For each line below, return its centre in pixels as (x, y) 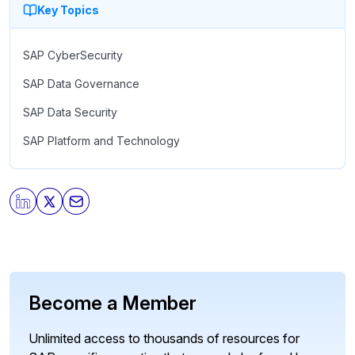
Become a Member (113, 303)
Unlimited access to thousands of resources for (164, 338)
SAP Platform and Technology (101, 141)
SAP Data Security (70, 113)
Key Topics (68, 10)
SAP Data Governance (81, 84)
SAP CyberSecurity (73, 55)
